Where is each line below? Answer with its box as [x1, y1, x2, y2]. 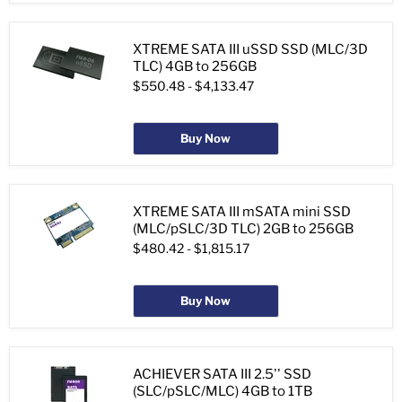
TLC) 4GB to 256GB [133, 58, 257, 75]
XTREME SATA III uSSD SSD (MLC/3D [133, 41, 368, 58]
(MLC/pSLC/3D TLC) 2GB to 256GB [133, 221, 354, 238]
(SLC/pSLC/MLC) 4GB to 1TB [133, 383, 312, 400]
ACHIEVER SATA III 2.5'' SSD [133, 366, 311, 383]
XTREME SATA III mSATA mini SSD [133, 204, 351, 221]
